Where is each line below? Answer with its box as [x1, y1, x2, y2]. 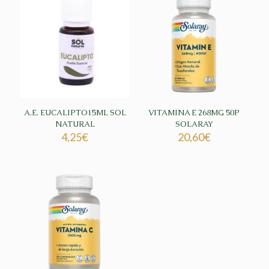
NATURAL [55, 119, 95, 130]
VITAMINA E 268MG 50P [148, 107, 240, 118]
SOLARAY [175, 119, 213, 130]
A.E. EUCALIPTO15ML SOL [23, 107, 126, 118]
